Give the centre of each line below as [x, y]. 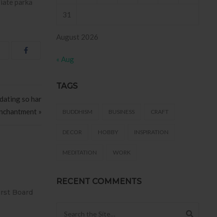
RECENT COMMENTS [99, 182]
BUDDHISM [77, 112]
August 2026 [77, 37]
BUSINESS [122, 112]
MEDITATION [80, 153]
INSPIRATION [151, 132]
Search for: [73, 209]
